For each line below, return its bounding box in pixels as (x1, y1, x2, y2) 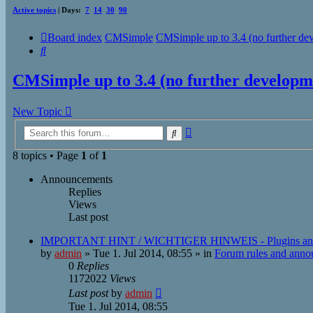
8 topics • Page (13, 150, 81, 161)
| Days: (56, 5, 85, 14)
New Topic (13, 105, 62, 118)
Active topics (13, 5, 56, 14)
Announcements (41, 173, 112, 185)
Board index (48, 31, 102, 43)
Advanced (191, 124, 237, 136)
